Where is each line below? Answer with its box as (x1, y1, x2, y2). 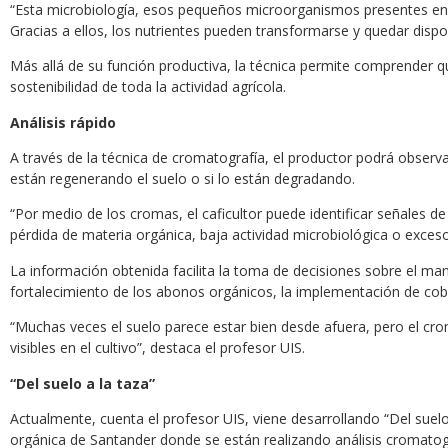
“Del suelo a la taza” (10, 373, 155, 393)
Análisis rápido (10, 112, 116, 132)
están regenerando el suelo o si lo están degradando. (10, 168, 355, 188)
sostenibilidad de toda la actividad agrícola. (10, 77, 286, 97)
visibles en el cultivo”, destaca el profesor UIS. (10, 338, 305, 358)
